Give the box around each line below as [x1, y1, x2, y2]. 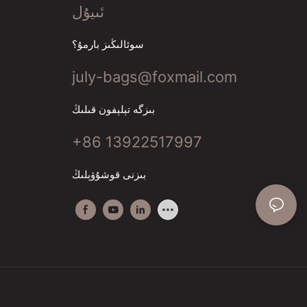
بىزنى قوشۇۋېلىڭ [71, 167, 146, 181]
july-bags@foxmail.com [71, 67, 237, 86]
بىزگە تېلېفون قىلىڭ [71, 102, 155, 116]
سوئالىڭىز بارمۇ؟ [71, 37, 144, 51]
